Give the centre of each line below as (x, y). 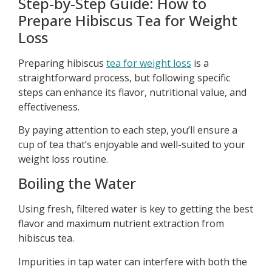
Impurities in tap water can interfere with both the (133, 261)
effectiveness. (49, 107)
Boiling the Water (77, 183)
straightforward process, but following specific (124, 77)
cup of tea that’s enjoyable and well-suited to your (132, 145)
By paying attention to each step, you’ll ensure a (128, 130)
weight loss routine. (63, 159)
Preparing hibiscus (62, 63)
